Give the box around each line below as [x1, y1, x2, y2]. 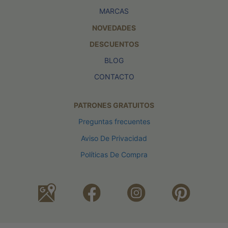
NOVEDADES [92, 23, 136, 32]
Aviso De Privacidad [81, 133, 147, 142]
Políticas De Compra [80, 150, 148, 159]
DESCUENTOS [89, 39, 139, 48]
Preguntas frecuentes [78, 117, 150, 126]
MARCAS [99, 7, 129, 16]
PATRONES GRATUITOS [74, 101, 154, 110]
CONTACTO [94, 72, 134, 81]
